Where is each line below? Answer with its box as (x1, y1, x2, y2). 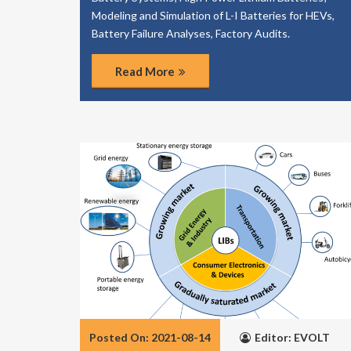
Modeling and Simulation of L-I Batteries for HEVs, (92, 9, 335, 22)
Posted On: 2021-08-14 (89, 331, 211, 344)
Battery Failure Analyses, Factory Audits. (92, 27, 290, 40)
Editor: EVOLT (255, 331, 330, 344)
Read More (115, 64, 175, 78)
